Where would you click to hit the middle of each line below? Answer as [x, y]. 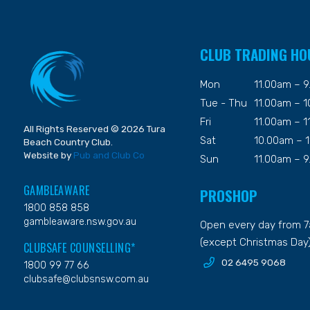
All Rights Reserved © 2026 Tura [94, 129]
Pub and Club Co [109, 155]
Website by [48, 155]
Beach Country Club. [68, 142]
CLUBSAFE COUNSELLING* [79, 247]
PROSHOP [228, 195]
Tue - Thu [223, 103]
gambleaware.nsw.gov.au [80, 221]
